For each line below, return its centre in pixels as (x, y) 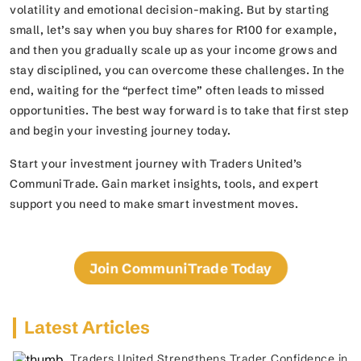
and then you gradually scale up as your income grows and (173, 50)
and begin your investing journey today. (123, 131)
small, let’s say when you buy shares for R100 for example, (173, 30)
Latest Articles (87, 328)
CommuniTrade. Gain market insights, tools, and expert (164, 184)
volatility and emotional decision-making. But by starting (170, 10)
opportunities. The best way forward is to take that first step (179, 110)
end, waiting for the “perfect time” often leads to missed (167, 90)
